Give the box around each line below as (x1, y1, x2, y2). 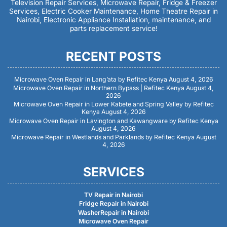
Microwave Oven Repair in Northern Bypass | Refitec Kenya (13, 84, 184, 92)
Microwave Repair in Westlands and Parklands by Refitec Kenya (11, 133, 195, 141)
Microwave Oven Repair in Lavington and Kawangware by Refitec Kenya (9, 117, 218, 125)
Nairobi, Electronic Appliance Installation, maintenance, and (16, 15, 211, 24)
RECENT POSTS (66, 48, 161, 64)
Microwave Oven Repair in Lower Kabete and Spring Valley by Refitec (13, 100, 214, 108)
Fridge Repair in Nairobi (79, 200, 148, 208)
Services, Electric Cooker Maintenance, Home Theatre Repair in (9, 7, 218, 15)
